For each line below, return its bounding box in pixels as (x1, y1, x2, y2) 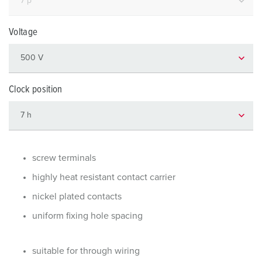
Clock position (9, 85, 63, 95)
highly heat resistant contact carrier (32, 173, 175, 182)
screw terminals (32, 153, 96, 163)
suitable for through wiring (32, 246, 140, 256)
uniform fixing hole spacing (32, 211, 143, 220)
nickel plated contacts (32, 192, 122, 201)
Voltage (9, 27, 38, 37)
